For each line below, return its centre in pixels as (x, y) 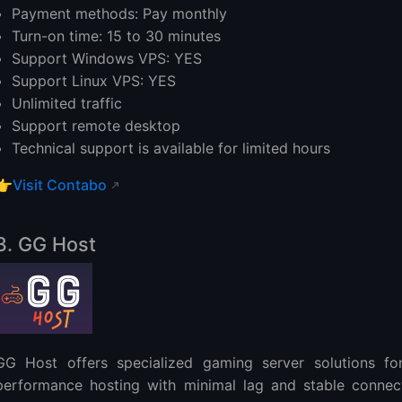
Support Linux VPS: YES (94, 80)
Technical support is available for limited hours (171, 148)
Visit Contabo (60, 184)
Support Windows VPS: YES (107, 58)
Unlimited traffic (67, 103)
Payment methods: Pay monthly (120, 13)
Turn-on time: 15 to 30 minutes (117, 35)
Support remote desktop (96, 125)
